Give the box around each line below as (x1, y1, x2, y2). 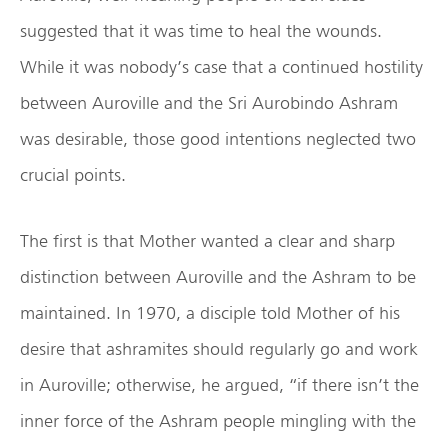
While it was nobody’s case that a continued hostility (20, 56, 423, 78)
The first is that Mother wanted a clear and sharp (20, 230, 395, 252)
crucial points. (20, 164, 126, 186)
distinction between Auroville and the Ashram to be (20, 266, 416, 288)
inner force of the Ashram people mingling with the (20, 410, 416, 432)
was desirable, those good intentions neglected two (20, 128, 416, 150)
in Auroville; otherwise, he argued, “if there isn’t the (20, 374, 419, 396)
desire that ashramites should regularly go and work (20, 338, 417, 360)
